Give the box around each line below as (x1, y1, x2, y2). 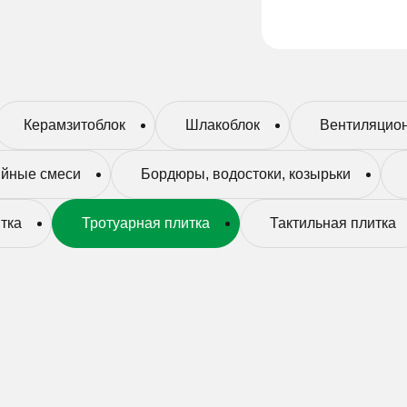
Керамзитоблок (23, 116, 125, 133)
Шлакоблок (184, 116, 260, 133)
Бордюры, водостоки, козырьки (140, 165, 351, 182)
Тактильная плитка (269, 214, 396, 231)
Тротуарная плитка (81, 214, 210, 231)
